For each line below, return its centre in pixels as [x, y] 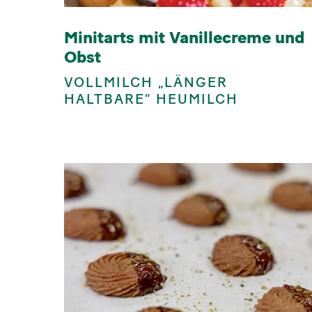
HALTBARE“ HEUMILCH [151, 99]
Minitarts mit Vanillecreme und [184, 38]
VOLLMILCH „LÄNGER [146, 83]
